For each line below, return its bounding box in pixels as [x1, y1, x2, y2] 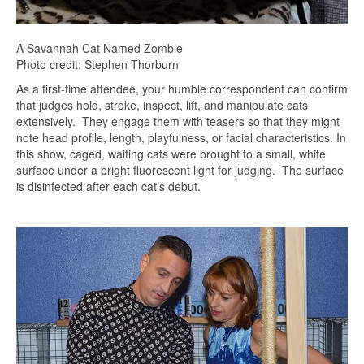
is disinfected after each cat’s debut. [16, 178, 201, 194]
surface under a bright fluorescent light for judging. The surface [16, 162, 344, 178]
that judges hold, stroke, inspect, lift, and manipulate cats [16, 97, 308, 113]
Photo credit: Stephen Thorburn [16, 56, 179, 72]
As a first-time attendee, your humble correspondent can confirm [16, 80, 348, 97]
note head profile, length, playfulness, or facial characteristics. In [16, 129, 346, 145]
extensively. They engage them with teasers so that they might [16, 113, 340, 129]
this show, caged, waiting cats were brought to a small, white [16, 145, 326, 162]
